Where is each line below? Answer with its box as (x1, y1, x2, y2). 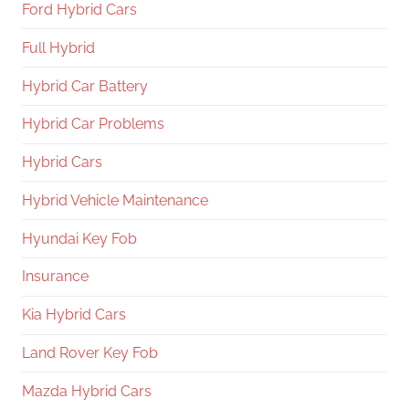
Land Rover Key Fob (22, 343, 158, 362)
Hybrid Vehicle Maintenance (22, 191, 208, 209)
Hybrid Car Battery (22, 77, 148, 95)
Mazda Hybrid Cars (22, 382, 152, 400)
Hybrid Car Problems (22, 115, 164, 133)
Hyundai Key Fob (22, 229, 137, 247)
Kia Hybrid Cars (22, 306, 126, 324)
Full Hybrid (22, 38, 95, 57)
